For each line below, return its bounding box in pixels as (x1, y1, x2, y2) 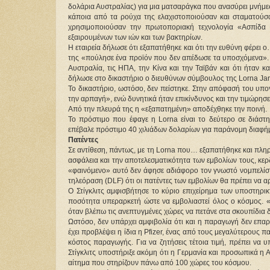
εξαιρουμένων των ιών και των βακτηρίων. (68, 34, 202, 42)
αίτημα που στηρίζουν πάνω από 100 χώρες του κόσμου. (68, 259, 251, 267)
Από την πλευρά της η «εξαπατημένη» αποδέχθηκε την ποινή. (68, 105, 267, 113)
